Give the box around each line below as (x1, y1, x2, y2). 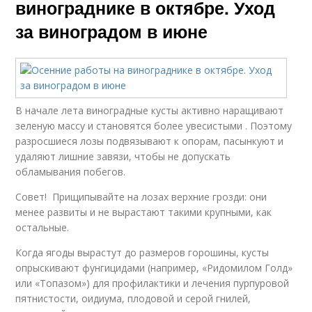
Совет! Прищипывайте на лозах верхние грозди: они (15, 190, 267, 204)
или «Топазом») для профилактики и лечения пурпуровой (15, 276, 290, 290)
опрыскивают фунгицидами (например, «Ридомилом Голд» (15, 261, 293, 275)
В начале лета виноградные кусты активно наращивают (15, 104, 284, 118)
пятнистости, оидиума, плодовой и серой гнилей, (15, 292, 251, 306)
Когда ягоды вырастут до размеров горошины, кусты (15, 246, 270, 260)
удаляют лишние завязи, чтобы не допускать (15, 150, 231, 164)
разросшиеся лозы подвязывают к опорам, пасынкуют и (15, 134, 284, 148)
